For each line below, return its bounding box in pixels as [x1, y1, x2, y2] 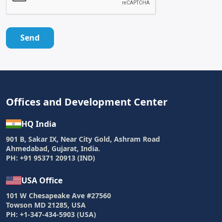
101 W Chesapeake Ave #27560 [6, 190, 111, 200]
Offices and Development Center [6, 95, 167, 109]
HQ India [21, 118, 56, 129]
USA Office [21, 174, 62, 186]
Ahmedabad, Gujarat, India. [6, 143, 100, 153]
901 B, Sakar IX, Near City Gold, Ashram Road [6, 134, 160, 144]
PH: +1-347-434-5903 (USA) [6, 209, 96, 219]
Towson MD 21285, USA [6, 200, 86, 210]
